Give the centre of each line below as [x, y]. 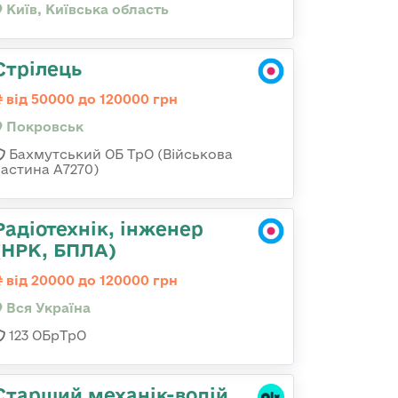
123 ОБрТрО [46, 335]
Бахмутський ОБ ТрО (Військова [119, 154]
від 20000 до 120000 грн [90, 280]
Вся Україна [47, 308]
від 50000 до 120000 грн [90, 99]
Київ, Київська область [86, 9]
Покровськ [43, 127]
